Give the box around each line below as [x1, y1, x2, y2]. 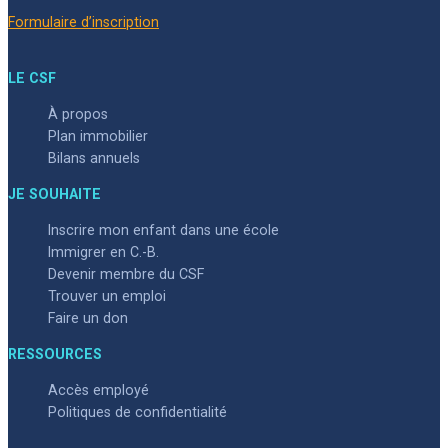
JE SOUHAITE [8, 185, 101, 202]
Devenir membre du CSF [48, 265, 204, 282]
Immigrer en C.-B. [48, 243, 159, 260]
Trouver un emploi [48, 287, 166, 304]
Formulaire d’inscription [8, 13, 159, 30]
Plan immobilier [48, 127, 148, 144]
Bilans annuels [48, 149, 140, 166]
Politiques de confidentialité [48, 403, 227, 420]
